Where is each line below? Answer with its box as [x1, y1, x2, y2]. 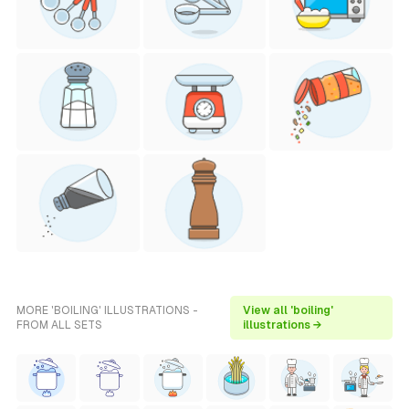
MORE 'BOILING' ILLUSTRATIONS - [16, 304, 198, 317]
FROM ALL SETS [16, 319, 102, 331]
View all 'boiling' [243, 304, 334, 317]
